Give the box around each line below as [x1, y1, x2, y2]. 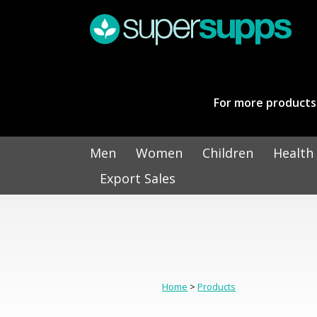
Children [202, 144, 253, 161]
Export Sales [99, 169, 175, 187]
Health [273, 144, 313, 161]
